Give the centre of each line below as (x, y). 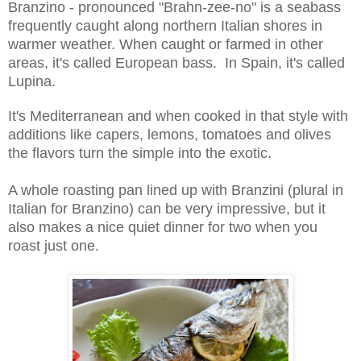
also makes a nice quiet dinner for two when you (163, 227)
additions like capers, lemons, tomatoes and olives (170, 134)
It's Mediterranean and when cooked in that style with (178, 116)
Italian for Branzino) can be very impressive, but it (167, 208)
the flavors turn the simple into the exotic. (140, 153)
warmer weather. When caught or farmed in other (166, 44)
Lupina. (34, 81)
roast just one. (54, 245)
